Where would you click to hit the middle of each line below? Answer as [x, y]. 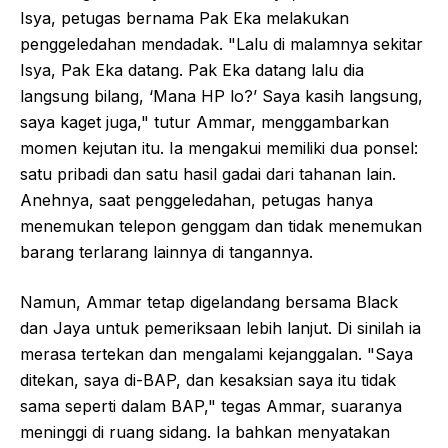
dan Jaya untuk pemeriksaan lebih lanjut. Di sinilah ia [220, 328]
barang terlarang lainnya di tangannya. [166, 252]
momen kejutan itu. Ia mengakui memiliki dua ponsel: [219, 148]
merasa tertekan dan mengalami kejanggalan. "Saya [216, 354]
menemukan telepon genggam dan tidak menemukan [221, 226]
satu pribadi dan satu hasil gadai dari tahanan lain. [208, 174]
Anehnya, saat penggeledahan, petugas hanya [196, 200]
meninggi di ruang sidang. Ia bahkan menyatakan [205, 432]
